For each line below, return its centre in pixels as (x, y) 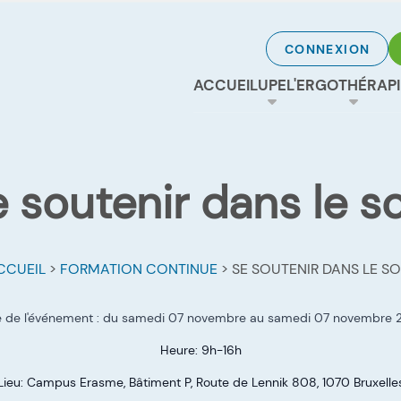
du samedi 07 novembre (175, 318)
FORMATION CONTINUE (139, 269)
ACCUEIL (226, 85)
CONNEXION (327, 49)
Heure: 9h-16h (200, 350)
